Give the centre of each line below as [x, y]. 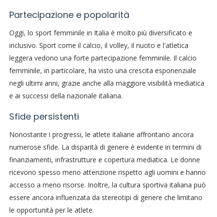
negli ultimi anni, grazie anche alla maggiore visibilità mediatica [107, 83]
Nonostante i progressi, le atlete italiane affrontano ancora [101, 135]
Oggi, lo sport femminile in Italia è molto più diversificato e [101, 33]
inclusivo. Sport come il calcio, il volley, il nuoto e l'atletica [99, 46]
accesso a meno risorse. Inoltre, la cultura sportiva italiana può [107, 185]
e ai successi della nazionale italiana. [66, 96]
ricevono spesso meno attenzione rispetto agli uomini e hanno [107, 172]
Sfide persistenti [44, 117]
